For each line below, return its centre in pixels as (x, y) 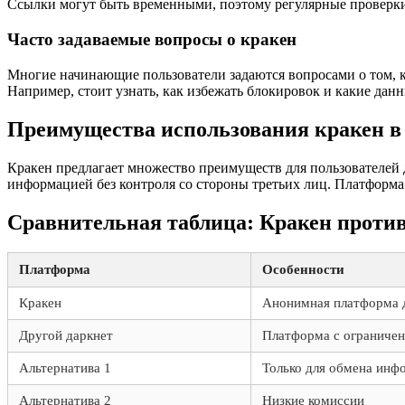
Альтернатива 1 (65, 368)
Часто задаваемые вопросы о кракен (152, 40)
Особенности (303, 270)
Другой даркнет (66, 336)
